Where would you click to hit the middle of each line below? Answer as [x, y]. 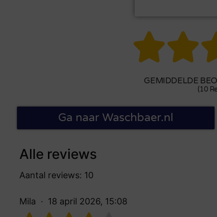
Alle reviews [58, 154]
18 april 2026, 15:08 [88, 201]
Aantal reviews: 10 [56, 175]
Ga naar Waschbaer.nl [116, 117]
